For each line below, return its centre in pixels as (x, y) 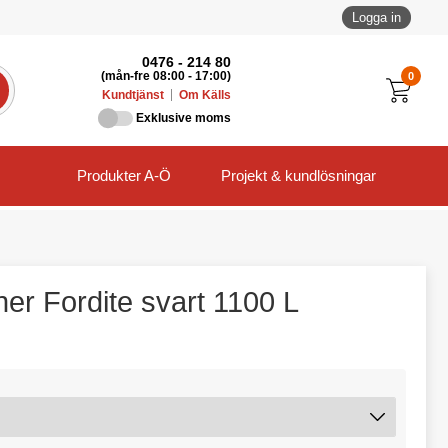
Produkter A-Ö (124, 176)
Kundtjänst (133, 95)
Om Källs (205, 95)
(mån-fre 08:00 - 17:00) (166, 76)
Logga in (376, 17)
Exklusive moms (184, 118)
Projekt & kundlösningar (298, 176)
